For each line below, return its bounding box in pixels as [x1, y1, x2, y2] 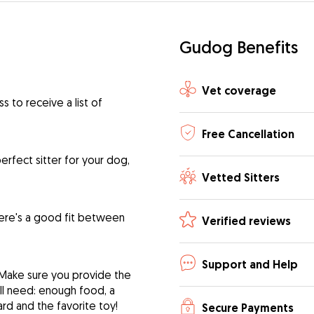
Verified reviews [202, 213, 291, 228]
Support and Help [202, 257, 298, 272]
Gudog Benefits [179, 36, 298, 57]
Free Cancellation [202, 126, 294, 142]
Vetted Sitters [202, 170, 280, 185]
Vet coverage [202, 83, 276, 98]
